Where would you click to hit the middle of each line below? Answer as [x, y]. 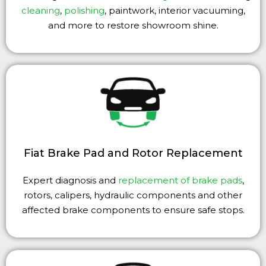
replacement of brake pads [180, 180]
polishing [84, 10]
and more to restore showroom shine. [133, 25]
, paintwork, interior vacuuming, [175, 10]
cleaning [40, 10]
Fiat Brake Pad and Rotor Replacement [133, 153]
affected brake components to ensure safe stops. [133, 210]
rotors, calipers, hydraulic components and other [133, 195]
